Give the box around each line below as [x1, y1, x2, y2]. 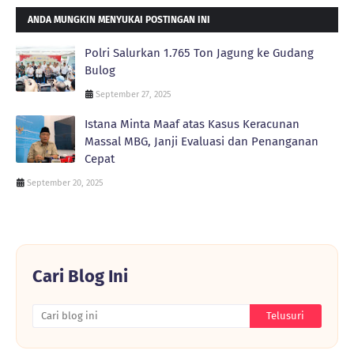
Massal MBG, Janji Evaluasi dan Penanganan [85, 134, 318, 149]
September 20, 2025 [27, 177, 104, 188]
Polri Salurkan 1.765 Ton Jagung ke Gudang [85, 45, 314, 60]
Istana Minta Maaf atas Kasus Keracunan [85, 116, 299, 131]
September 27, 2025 [96, 88, 171, 100]
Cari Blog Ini [32, 265, 128, 287]
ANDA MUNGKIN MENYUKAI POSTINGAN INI [28, 13, 210, 25]
